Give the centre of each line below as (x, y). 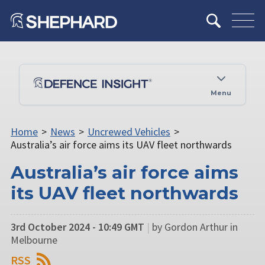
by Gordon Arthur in (195, 227)
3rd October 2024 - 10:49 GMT (77, 227)
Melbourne (34, 240)
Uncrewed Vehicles (129, 131)
